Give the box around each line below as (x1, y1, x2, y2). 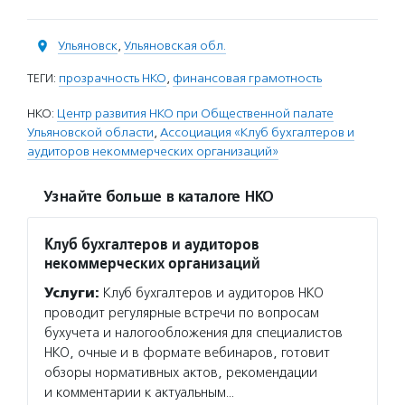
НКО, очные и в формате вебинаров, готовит (44, 344, 330, 361)
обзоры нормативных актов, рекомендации (44, 364, 317, 381)
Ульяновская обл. (124, 38, 226, 53)
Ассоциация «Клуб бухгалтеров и (160, 125, 354, 140)
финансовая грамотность (173, 71, 322, 86)
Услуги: (44, 285, 99, 301)
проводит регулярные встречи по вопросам (44, 305, 319, 321)
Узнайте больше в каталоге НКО (43, 188, 273, 206)
